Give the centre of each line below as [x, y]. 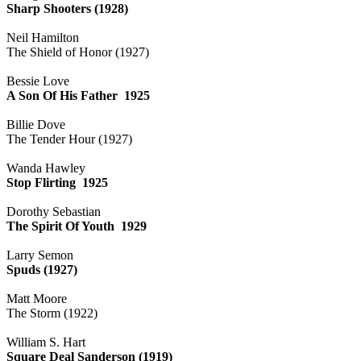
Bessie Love [38, 81]
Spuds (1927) [42, 269]
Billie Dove [36, 124]
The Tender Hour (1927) [69, 139]
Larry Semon [40, 255]
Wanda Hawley [46, 168]
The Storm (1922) [52, 313]
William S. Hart [46, 342]
